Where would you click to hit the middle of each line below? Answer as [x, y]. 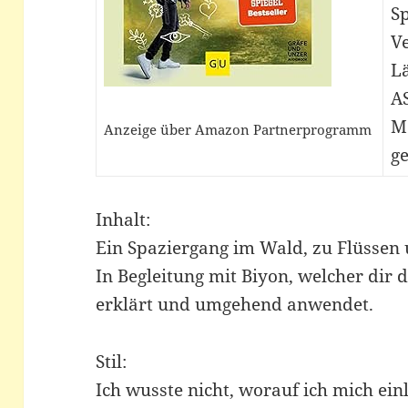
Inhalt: [123, 220]
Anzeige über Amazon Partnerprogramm [237, 130]
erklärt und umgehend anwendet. [235, 305]
